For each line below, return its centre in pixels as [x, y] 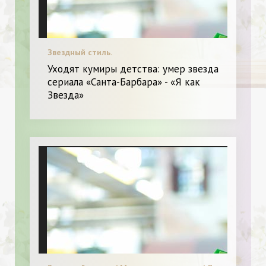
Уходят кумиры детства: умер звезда [133, 69]
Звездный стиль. [80, 52]
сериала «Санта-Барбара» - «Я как [124, 82]
